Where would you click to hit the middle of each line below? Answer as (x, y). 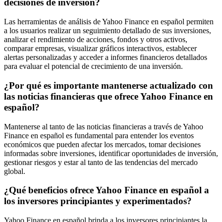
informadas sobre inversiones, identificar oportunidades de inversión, (111, 153)
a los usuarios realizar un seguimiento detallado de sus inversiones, (108, 31)
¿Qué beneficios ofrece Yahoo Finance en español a (107, 190)
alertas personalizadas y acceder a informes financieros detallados (106, 57)
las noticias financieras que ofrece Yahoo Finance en (109, 96)
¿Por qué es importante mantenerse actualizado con (109, 85)
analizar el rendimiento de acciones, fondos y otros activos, (96, 40)
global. (15, 171)
